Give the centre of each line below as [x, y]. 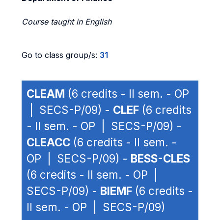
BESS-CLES [160, 158]
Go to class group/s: [61, 55]
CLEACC [48, 142]
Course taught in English [67, 22]
